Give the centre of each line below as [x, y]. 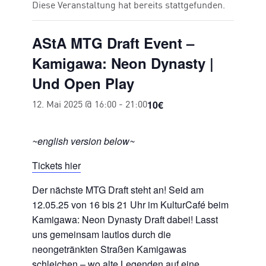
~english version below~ [83, 141]
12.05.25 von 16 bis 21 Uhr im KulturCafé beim [130, 205]
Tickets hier [56, 166]
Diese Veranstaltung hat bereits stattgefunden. [129, 6]
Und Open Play [83, 83]
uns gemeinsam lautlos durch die [102, 235]
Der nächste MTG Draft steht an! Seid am [118, 190]
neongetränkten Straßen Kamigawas [109, 249]
